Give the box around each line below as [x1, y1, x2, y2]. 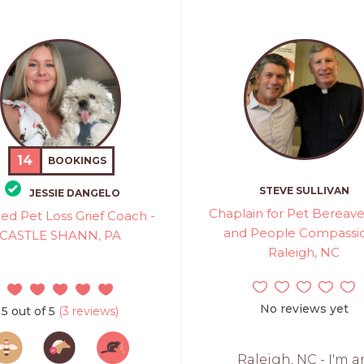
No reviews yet [259, 301, 349, 316]
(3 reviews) [55, 304, 119, 318]
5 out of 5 [2, 304, 55, 318]
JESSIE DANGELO [29, 187, 120, 199]
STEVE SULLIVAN [258, 184, 349, 197]
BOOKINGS [48, 154, 107, 167]
